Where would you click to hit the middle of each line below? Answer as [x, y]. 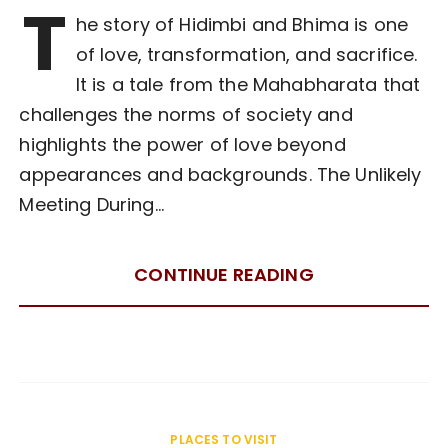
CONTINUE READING [224, 275]
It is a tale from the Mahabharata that [248, 85]
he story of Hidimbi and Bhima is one [242, 25]
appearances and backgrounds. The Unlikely [220, 175]
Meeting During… [91, 205]
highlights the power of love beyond [182, 145]
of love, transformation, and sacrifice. [246, 55]
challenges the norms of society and [186, 115]
